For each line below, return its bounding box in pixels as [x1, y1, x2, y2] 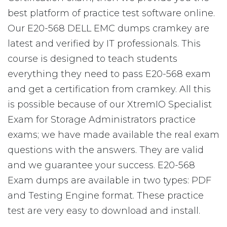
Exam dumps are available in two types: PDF [8, 175, 211, 186]
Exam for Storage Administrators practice [8, 114, 196, 125]
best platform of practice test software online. [8, 8, 215, 19]
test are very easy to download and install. [8, 205, 200, 216]
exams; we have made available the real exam [8, 129, 219, 140]
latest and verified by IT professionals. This [8, 38, 201, 49]
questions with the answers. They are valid [8, 144, 204, 156]
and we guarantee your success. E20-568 [8, 160, 195, 171]
